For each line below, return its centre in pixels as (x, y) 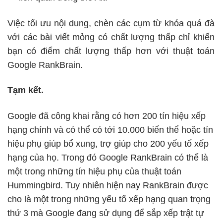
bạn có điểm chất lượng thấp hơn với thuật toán (111, 51)
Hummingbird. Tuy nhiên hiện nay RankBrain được (108, 185)
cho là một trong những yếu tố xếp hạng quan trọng (109, 199)
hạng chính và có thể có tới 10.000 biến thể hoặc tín (110, 130)
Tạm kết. (26, 90)
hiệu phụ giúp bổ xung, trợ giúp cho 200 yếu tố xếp (108, 143)
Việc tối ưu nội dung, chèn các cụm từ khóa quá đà (111, 23)
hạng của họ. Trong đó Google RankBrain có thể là (108, 157)
